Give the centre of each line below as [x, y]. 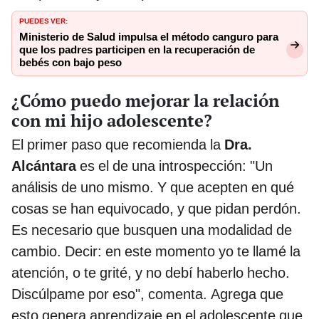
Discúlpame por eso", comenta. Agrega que [147, 294]
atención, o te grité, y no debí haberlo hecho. [151, 272]
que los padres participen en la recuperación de [137, 50]
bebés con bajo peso [70, 63]
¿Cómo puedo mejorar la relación [145, 100]
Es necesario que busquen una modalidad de [152, 230]
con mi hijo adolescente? [112, 120]
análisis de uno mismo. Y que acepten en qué [153, 187]
